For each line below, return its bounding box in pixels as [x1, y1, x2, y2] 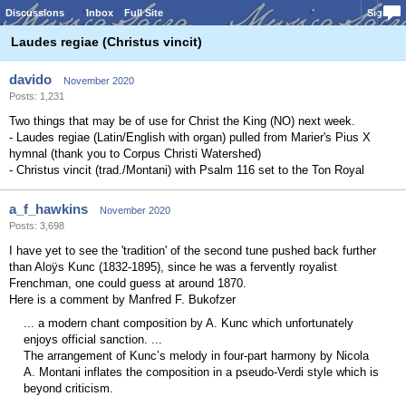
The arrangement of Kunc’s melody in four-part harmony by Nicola [24, 349, 369, 362]
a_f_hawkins [9, 201, 88, 217]
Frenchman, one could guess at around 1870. [9, 276, 246, 290]
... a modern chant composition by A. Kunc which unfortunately [24, 316, 353, 330]
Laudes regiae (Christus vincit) [11, 34, 202, 49]
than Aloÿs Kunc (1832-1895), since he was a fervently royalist [9, 260, 337, 274]
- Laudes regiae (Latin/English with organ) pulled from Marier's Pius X [9, 130, 371, 144]
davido [9, 72, 52, 87]
